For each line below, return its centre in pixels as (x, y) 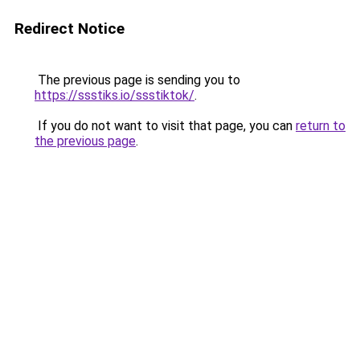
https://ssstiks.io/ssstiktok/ (115, 95)
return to (321, 126)
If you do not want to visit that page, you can (165, 126)
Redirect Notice (70, 29)
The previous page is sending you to (137, 80)
